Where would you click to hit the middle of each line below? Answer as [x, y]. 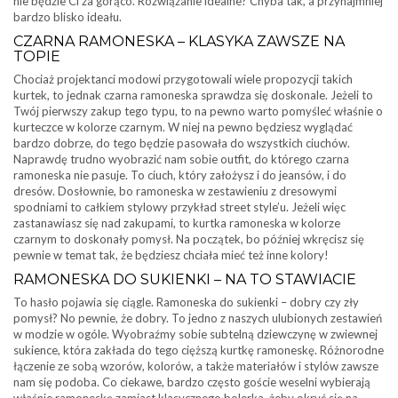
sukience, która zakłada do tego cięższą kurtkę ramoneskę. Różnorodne [199, 350]
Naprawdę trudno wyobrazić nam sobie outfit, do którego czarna [181, 159]
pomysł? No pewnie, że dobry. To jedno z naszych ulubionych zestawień [198, 318]
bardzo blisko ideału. [68, 17]
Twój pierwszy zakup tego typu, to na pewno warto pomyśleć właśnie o [198, 111]
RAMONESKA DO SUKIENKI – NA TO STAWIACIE [185, 279]
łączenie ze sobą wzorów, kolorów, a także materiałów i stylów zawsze [196, 366]
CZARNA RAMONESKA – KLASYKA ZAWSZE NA [179, 41]
